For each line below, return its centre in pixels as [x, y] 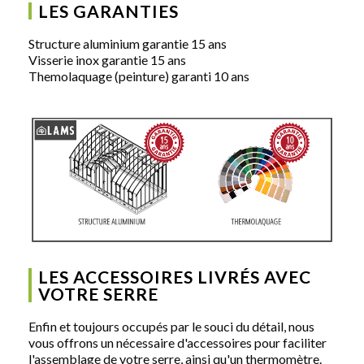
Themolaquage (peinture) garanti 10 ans [139, 76]
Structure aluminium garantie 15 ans [128, 43]
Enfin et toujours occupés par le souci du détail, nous [171, 326]
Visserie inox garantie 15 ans [107, 59]
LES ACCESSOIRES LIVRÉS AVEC [175, 276]
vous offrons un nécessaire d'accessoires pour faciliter [178, 342]
